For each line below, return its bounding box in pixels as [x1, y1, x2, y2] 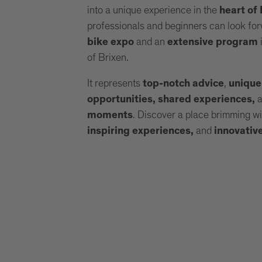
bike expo [87, 37, 134, 48]
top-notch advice [142, 78, 224, 89]
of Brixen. [87, 52, 129, 63]
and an [133, 36, 167, 47]
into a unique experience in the [87, 5, 219, 16]
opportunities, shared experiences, [87, 94, 257, 105]
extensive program [167, 37, 258, 48]
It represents [87, 78, 143, 89]
